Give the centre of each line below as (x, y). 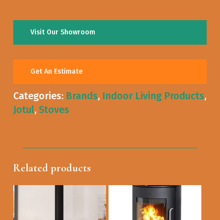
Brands (82, 96)
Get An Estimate (56, 72)
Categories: (39, 96)
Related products (52, 168)
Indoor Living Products (153, 96)
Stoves (54, 110)
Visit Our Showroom (63, 32)
